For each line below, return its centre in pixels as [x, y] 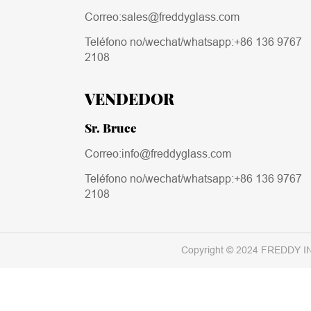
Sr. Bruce [111, 127]
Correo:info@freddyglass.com [158, 154]
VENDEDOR [129, 98]
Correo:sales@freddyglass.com [162, 17]
